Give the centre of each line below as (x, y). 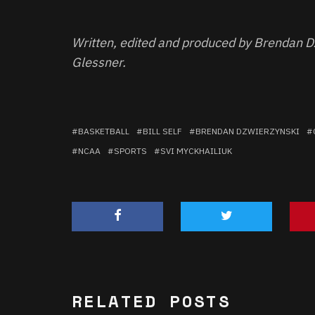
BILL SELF (162, 131)
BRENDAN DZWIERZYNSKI (247, 131)
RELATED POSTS (152, 301)
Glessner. (99, 62)
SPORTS (130, 151)
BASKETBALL (104, 131)
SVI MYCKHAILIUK (196, 151)
